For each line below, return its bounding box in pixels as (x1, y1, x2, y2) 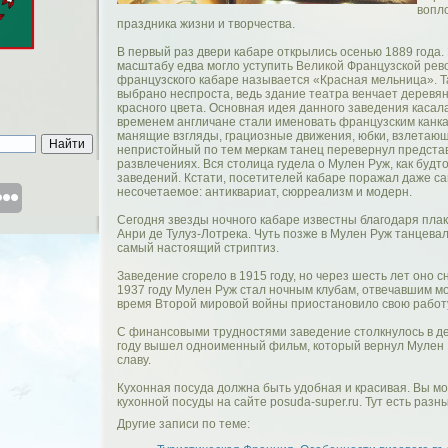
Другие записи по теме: (117, 417, 250, 431)
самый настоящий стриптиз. (117, 241, 279, 255)
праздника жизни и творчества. (117, 17, 295, 31)
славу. (117, 353, 151, 367)
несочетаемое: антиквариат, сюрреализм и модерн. (117, 185, 412, 199)
